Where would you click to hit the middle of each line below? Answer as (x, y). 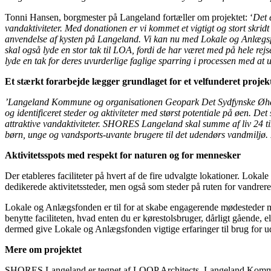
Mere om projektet (43, 250)
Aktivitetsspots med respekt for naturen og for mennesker (123, 155)
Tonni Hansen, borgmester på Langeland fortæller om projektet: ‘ (129, 17)
